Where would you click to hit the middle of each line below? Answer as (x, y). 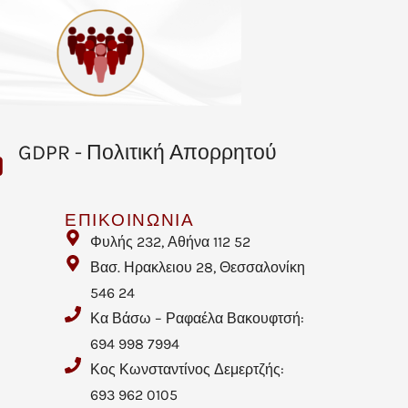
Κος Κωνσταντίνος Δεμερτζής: (187, 369)
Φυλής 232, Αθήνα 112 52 (170, 241)
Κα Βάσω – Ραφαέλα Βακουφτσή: (197, 318)
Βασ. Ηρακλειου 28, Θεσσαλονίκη (197, 267)
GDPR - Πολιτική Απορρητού (148, 152)
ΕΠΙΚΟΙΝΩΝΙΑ (130, 220)
